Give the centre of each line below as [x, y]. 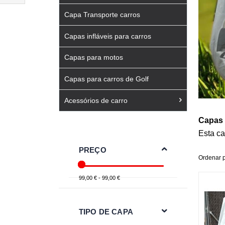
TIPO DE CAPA [106, 211]
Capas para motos [94, 58]
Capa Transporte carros [102, 14]
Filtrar [15, 6]
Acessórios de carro [96, 100]
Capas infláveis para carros [108, 36]
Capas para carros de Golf [106, 79]
